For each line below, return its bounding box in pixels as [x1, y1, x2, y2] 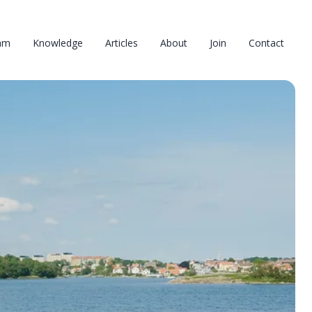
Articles [105, 36, 138, 49]
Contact [249, 36, 284, 49]
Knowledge [33, 36, 83, 49]
